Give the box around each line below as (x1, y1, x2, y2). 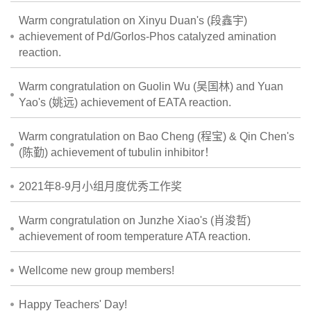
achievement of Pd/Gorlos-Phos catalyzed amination (19, 31, 276, 43)
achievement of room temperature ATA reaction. (19, 230, 251, 243)
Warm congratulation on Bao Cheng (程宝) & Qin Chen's (19, 131, 294, 143)
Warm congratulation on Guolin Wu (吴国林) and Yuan (19, 81, 283, 93)
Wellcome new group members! (19, 264, 174, 277)
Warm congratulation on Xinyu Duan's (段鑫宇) (19, 15, 247, 27)
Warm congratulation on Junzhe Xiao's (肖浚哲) (19, 215, 251, 227)
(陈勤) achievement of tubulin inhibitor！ (19, 146, 215, 159)
